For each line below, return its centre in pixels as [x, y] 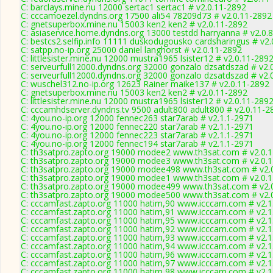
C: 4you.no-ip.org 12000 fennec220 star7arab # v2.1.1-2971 [137, 126]
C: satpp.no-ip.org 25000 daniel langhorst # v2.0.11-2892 [131, 50]
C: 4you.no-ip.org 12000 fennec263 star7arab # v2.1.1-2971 [137, 118]
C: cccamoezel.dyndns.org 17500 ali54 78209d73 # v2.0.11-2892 [146, 16]
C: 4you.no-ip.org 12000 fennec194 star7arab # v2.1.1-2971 [137, 144]
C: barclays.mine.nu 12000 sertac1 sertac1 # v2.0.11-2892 [133, 7]
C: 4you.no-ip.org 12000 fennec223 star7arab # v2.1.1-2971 [137, 135]
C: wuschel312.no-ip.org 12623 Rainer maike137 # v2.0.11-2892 [145, 84]
